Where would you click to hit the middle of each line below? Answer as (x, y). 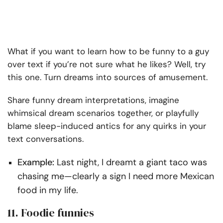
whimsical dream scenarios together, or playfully (103, 113)
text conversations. (47, 139)
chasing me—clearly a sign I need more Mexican (116, 176)
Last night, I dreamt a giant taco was (131, 162)
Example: (36, 162)
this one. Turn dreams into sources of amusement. (108, 77)
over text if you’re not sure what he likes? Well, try (107, 64)
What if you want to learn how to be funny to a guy (108, 51)
